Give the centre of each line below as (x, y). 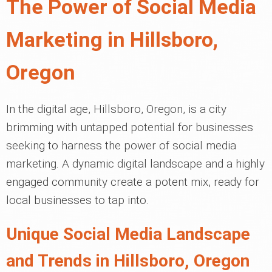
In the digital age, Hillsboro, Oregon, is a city (116, 109)
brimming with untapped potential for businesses (130, 127)
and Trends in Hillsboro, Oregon (128, 261)
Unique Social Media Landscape (128, 234)
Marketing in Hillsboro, (112, 39)
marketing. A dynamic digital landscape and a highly (135, 164)
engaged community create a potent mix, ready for (133, 182)
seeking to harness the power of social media (121, 145)
